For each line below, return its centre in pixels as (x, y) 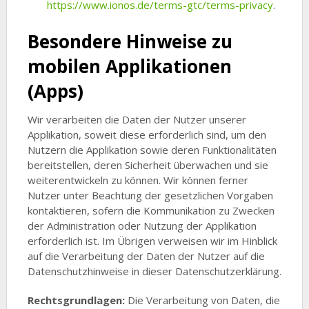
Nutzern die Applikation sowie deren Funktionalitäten (152, 149)
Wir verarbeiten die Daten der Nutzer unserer (137, 119)
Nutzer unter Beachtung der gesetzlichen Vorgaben (150, 195)
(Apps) (55, 91)
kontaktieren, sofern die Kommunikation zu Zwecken (151, 210)
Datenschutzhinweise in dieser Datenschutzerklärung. (154, 271)
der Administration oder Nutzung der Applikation (142, 225)
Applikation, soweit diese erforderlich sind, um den (147, 134)
